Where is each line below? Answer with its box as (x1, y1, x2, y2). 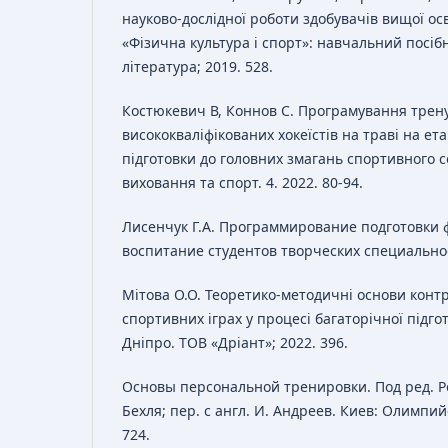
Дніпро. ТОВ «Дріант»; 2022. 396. (122, 333, 348, 353)
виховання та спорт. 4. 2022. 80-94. (122, 173, 363, 193)
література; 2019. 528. (122, 57, 273, 76)
